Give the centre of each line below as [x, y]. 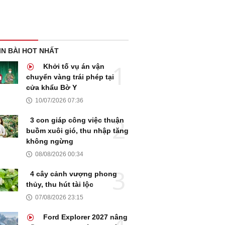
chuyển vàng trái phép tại [70, 77]
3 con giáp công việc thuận [77, 120]
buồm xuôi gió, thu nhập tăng [77, 131]
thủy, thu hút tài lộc [60, 185]
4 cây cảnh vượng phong [74, 174]
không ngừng [50, 141]
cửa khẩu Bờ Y [51, 88]
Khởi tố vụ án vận [73, 67]
